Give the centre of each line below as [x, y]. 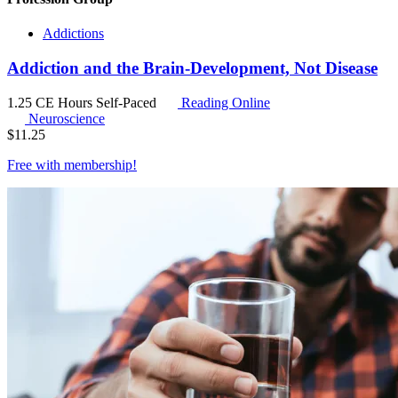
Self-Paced [128, 102]
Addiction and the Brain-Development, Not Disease [192, 68]
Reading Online [224, 102]
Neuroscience [67, 118]
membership [98, 164]
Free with [36, 164]
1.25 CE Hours [52, 102]
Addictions [73, 34]
